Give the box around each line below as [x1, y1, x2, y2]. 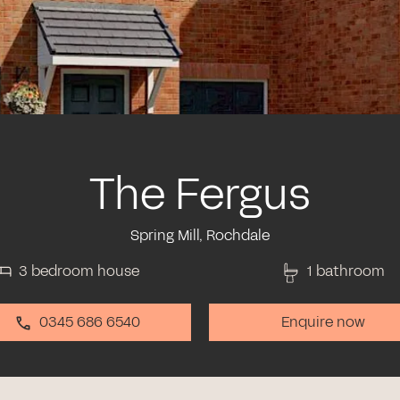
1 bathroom [306, 261, 385, 281]
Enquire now [281, 312, 365, 332]
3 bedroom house [19, 261, 140, 281]
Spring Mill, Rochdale [130, 225, 270, 246]
